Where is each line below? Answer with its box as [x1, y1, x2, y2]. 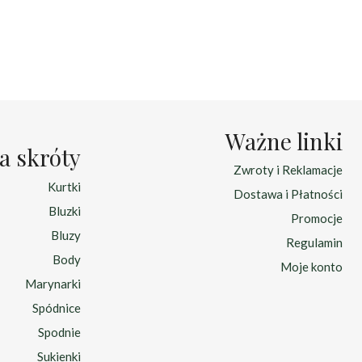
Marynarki [25, 276, 81, 291]
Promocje [291, 211, 343, 225]
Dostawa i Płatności [234, 187, 343, 201]
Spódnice [32, 300, 81, 315]
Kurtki [48, 179, 81, 194]
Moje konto [280, 259, 343, 274]
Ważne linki [225, 125, 343, 156]
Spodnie [38, 324, 81, 339]
